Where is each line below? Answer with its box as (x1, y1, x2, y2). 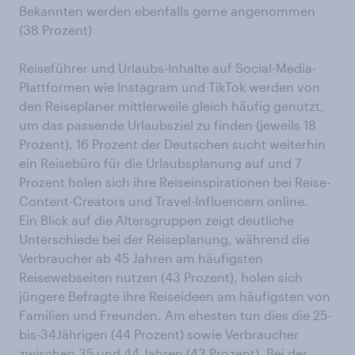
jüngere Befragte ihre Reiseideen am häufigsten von (19, 288, 330, 304)
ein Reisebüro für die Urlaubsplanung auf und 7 (19, 155, 301, 171)
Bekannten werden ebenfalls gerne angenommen (19, 3, 315, 19)
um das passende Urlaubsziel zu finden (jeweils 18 (19, 117, 316, 133)
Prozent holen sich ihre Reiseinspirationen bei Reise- (19, 174, 330, 190)
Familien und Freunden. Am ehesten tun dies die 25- (19, 307, 331, 323)
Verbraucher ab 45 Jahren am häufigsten (19, 250, 263, 266)
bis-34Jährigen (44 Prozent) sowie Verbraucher (19, 326, 299, 342)
